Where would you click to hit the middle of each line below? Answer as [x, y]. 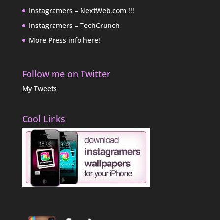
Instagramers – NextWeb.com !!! [81, 10]
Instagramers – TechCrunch [74, 25]
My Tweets [39, 88]
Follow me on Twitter [66, 73]
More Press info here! [64, 40]
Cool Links [43, 119]
